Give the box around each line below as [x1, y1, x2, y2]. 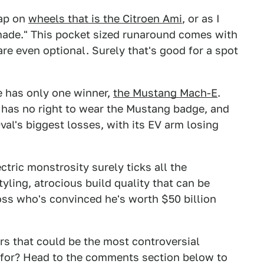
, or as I [182, 12, 220, 25]
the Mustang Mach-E [113, 87, 217, 99]
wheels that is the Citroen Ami [28, 12, 182, 25]
